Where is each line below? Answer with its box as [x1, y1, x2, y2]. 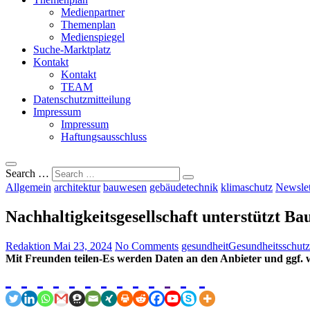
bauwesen [103, 181, 147, 193]
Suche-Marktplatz [33, 43, 111, 55]
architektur [54, 181, 100, 193]
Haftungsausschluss [61, 130, 147, 143]
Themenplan [61, 18, 116, 30]
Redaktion [6, 239, 51, 252]
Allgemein [6, 181, 51, 193]
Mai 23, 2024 [51, 239, 112, 252]
